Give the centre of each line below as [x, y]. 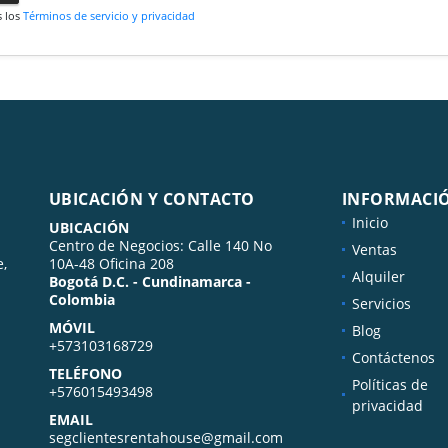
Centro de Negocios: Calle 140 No [160, 245]
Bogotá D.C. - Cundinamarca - [149, 281]
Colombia [81, 299]
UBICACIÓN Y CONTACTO [151, 198]
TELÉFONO [85, 373]
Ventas [374, 249]
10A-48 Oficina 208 [111, 263]
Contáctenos [393, 357]
